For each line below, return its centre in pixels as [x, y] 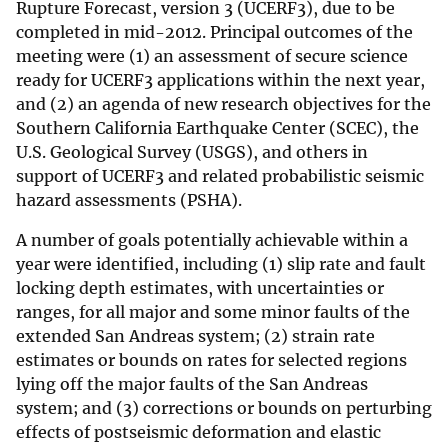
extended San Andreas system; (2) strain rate [195, 336]
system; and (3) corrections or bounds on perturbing [224, 408]
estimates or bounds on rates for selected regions [211, 360]
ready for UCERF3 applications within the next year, [220, 80]
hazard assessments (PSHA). [129, 200]
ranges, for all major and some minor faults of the [213, 312]
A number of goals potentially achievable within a [212, 240]
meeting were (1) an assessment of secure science [212, 56]
